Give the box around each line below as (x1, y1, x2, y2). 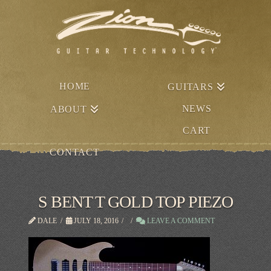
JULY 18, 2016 (71, 216, 119, 225)
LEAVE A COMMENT (145, 216, 215, 225)
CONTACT (50, 146, 100, 157)
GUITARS (168, 81, 214, 92)
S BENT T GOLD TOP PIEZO (38, 192, 233, 211)
